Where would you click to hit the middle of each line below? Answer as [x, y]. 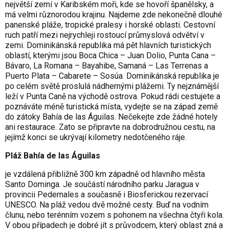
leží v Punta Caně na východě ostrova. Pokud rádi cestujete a [113, 96]
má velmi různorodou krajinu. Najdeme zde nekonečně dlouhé [114, 14]
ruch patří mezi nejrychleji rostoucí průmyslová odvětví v [105, 35]
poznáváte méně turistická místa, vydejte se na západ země [111, 106]
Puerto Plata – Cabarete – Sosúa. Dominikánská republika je [112, 76]
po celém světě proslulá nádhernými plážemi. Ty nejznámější [112, 86]
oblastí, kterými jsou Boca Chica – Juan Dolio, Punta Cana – [110, 55]
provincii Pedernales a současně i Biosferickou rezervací [107, 194]
